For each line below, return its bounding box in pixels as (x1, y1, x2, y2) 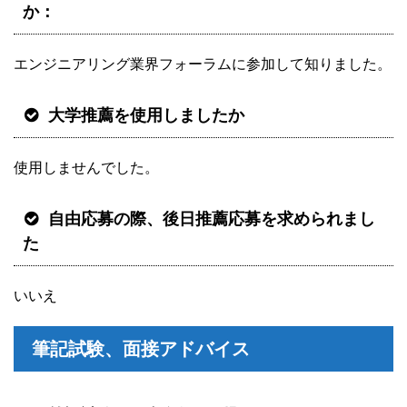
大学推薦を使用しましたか (48, 106, 244, 125)
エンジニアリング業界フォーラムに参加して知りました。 (14, 56, 392, 73)
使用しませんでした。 (14, 160, 159, 176)
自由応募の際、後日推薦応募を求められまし (48, 210, 375, 229)
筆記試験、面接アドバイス (32, 339, 250, 360)
